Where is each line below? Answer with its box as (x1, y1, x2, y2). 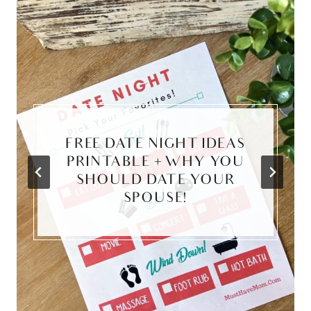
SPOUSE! (123, 190, 188, 208)
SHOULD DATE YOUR (76, 172, 235, 190)
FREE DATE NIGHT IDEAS (65, 136, 246, 153)
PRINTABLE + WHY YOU (66, 154, 245, 171)
